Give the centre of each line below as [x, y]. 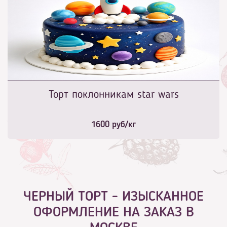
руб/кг [123, 125]
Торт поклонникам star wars [113, 95]
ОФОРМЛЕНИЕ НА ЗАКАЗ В [113, 213]
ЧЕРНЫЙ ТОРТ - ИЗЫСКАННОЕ [113, 197]
